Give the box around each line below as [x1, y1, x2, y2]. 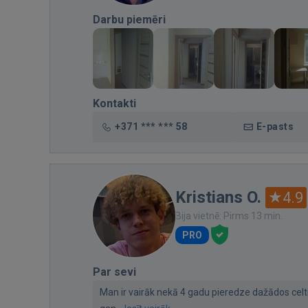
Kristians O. [175, 187, 261, 207]
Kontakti [93, 96, 136, 110]
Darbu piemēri [93, 12, 166, 26]
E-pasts [256, 120, 294, 132]
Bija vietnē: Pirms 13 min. [175, 210, 283, 221]
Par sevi [93, 265, 136, 278]
